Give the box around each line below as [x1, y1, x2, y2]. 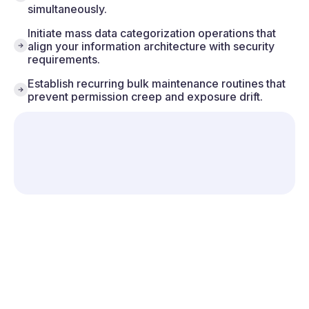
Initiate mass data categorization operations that [28, 26, 276, 40]
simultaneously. [28, 1, 107, 16]
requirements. [28, 52, 100, 66]
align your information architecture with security [28, 39, 275, 53]
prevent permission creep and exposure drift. [28, 89, 263, 103]
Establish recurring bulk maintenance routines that [28, 76, 286, 90]
